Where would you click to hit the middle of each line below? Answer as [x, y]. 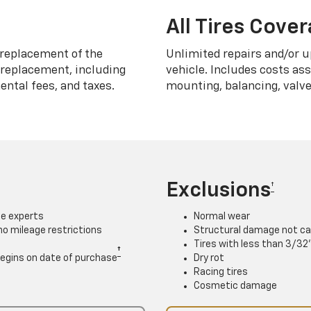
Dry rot [209, 258]
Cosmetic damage [235, 286]
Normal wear [222, 216]
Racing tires [221, 272]
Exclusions [218, 191]
